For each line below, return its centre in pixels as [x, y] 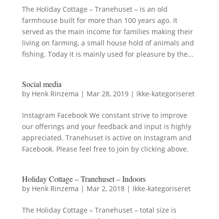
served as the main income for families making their [107, 31]
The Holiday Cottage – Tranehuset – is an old [95, 9]
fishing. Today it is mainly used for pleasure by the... [108, 54]
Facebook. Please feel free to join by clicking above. [105, 149]
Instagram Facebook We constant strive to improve [104, 115]
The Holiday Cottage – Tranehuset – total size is [99, 210]
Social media [42, 84]
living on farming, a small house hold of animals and [108, 43]
